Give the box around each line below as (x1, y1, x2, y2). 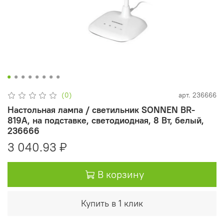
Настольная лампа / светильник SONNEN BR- (7, 104, 195, 116)
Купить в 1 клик (81, 197, 143, 209)
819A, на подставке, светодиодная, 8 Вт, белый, (7, 114, 204, 126)
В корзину (97, 168, 144, 181)
